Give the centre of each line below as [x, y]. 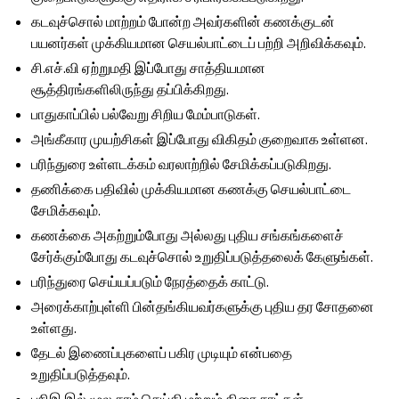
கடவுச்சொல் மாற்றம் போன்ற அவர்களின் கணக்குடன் [183, 22]
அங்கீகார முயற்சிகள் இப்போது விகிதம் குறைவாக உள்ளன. [200, 139]
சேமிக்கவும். [66, 211]
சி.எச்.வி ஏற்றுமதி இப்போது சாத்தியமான [149, 68]
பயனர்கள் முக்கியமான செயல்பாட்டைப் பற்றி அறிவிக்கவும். [199, 43]
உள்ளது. [54, 328]
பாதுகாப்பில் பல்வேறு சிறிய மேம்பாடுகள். [146, 114]
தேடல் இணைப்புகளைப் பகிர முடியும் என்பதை [162, 353]
